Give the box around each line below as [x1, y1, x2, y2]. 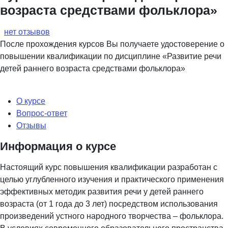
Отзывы [16, 121, 46, 130]
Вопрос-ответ [16, 109, 67, 118]
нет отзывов [4, 27, 50, 37]
